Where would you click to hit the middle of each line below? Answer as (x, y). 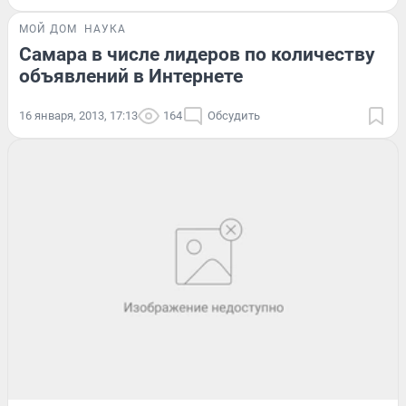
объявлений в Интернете (131, 77)
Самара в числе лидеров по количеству (197, 55)
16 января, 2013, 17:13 (78, 116)
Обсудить (234, 116)
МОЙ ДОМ (48, 29)
